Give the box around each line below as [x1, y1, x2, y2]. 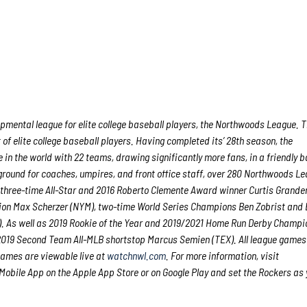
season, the [244, 134, 293, 147]
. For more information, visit [166, 249, 280, 262]
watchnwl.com [107, 249, 167, 262]
